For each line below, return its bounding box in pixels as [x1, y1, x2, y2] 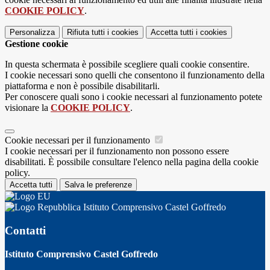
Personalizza [10, 28, 55, 37]
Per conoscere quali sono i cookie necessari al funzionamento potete [5, 92, 262, 102]
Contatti [5, 224, 46, 237]
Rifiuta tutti [67, 28, 105, 37]
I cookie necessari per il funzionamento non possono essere [5, 146, 229, 157]
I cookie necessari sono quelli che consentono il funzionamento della [5, 70, 265, 81]
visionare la [5, 102, 51, 113]
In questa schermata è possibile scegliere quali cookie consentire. [5, 59, 250, 70]
